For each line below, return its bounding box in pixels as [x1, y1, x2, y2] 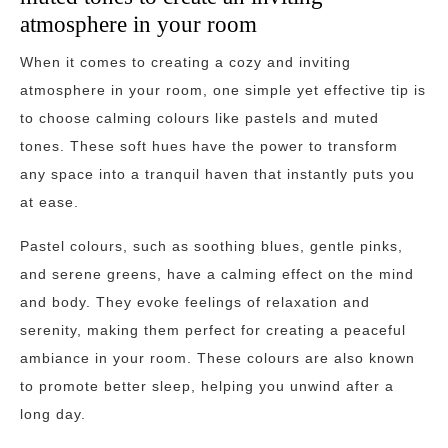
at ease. [20, 194, 79, 210]
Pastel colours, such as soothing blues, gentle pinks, [20, 238, 403, 254]
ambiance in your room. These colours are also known [20, 350, 415, 366]
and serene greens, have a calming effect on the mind [20, 266, 414, 282]
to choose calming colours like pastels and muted [20, 110, 379, 126]
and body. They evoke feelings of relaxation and [20, 294, 370, 310]
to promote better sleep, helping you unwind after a [20, 378, 394, 394]
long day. [20, 406, 86, 422]
